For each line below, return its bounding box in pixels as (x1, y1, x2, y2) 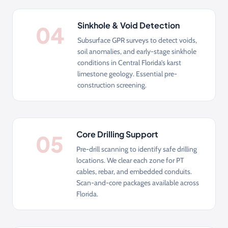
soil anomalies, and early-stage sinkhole (77, 46, 196, 56)
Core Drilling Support (76, 128, 158, 139)
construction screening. (77, 80, 147, 90)
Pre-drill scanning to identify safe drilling (76, 144, 197, 154)
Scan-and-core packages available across (76, 178, 199, 187)
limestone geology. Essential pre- (77, 69, 177, 78)
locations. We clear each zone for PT (76, 155, 184, 165)
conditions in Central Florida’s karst (77, 58, 181, 67)
